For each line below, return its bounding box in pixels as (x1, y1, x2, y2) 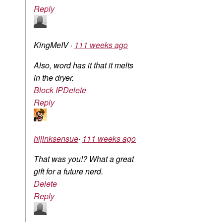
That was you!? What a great (34, 153, 134, 165)
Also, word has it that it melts (34, 59, 133, 71)
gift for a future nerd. (34, 166, 103, 177)
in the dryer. (34, 72, 74, 84)
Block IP (34, 84, 63, 96)
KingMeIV (34, 39, 70, 51)
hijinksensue (34, 133, 78, 145)
